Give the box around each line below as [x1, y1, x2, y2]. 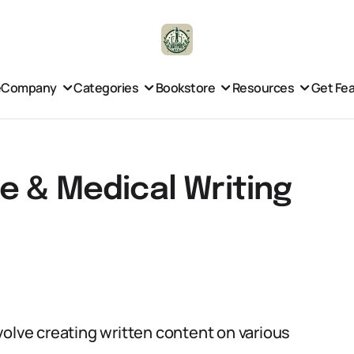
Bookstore [155, 78, 216, 96]
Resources [232, 78, 295, 96]
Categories [73, 78, 139, 96]
